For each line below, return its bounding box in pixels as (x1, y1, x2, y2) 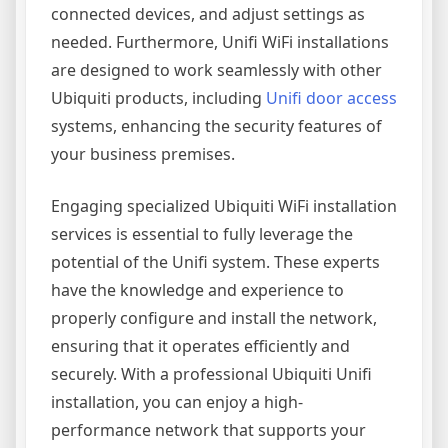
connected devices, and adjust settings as (51, 3, 365, 25)
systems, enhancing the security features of (51, 115, 382, 137)
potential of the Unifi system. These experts (51, 251, 380, 273)
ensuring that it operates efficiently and (51, 335, 350, 357)
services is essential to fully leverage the (51, 223, 353, 245)
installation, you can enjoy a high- (51, 391, 303, 413)
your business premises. (51, 143, 235, 165)
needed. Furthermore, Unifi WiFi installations (51, 31, 389, 53)
